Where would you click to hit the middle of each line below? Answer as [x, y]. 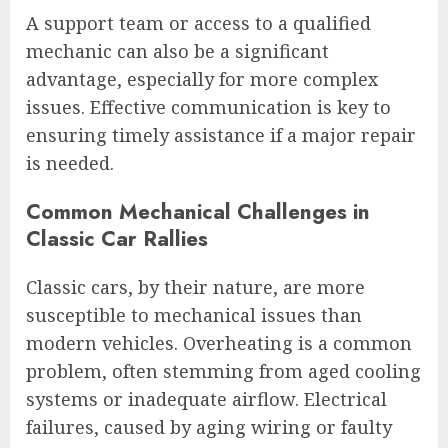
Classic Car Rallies [117, 239]
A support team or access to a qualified [198, 23]
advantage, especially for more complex [202, 79]
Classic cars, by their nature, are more [195, 287]
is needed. [70, 163]
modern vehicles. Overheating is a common [219, 343]
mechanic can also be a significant [177, 51]
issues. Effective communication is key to [208, 107]
